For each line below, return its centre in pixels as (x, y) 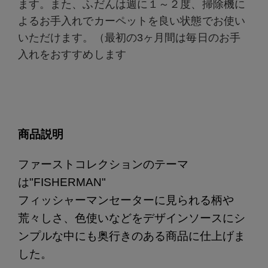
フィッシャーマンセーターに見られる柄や (126, 200)
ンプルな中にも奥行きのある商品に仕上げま (131, 236)
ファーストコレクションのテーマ (103, 165)
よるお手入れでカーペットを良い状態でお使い (131, 21)
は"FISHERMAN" (62, 182)
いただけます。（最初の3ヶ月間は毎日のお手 (129, 38)
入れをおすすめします (72, 55)
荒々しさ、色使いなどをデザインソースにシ (131, 218)
